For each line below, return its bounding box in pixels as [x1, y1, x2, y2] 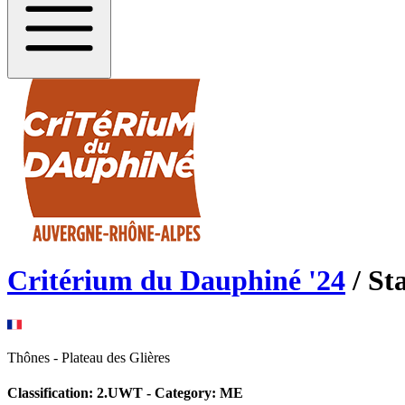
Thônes [7, 349, 50, 365]
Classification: [7, 385, 97, 401]
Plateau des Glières [61, 349, 170, 365]
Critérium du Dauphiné [7, 264, 301, 297]
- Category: [143, 385, 216, 401]
